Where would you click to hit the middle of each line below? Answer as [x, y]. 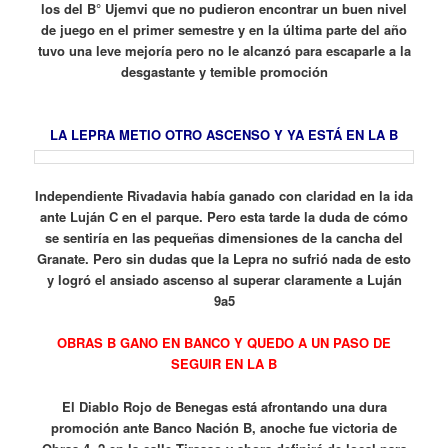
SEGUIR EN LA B [224, 364]
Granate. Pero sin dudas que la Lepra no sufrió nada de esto [224, 259]
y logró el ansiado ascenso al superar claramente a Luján [224, 280]
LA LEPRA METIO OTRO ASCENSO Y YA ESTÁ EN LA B [224, 134]
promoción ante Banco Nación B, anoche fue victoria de [224, 427]
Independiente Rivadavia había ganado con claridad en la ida [224, 196]
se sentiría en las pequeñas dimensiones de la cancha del [224, 238]
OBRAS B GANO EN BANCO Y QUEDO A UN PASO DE [224, 343]
